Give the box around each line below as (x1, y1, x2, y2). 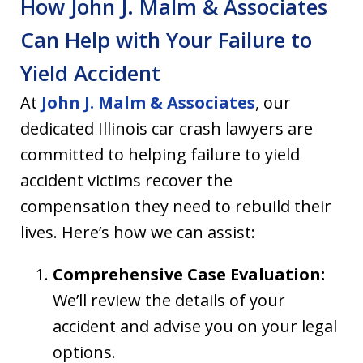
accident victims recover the (20, 169, 233, 192)
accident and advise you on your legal (53, 315, 337, 338)
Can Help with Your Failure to (20, 25, 312, 55)
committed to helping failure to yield (20, 143, 300, 166)
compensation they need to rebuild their (20, 195, 331, 218)
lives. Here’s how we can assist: (20, 221, 255, 244)
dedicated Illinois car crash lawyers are (20, 117, 313, 140)
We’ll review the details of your (53, 289, 285, 312)
